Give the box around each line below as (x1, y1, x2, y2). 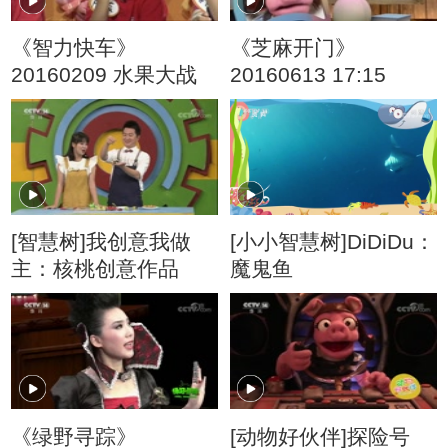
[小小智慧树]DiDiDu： (229, 230, 435, 254)
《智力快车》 (11, 36, 138, 60)
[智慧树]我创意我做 (11, 230, 192, 254)
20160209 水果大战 (11, 63, 198, 87)
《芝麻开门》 (229, 36, 356, 60)
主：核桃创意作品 (11, 257, 180, 281)
